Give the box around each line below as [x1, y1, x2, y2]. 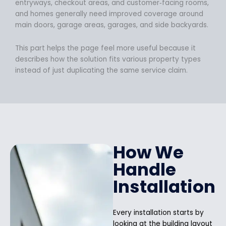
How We [113, 140, 184, 164]
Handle [113, 157, 176, 182]
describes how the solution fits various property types [15, 54, 201, 65]
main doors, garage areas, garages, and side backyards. [15, 20, 208, 30]
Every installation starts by [113, 207, 204, 217]
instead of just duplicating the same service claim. [15, 66, 188, 76]
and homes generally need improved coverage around [15, 9, 203, 19]
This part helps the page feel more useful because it [15, 43, 196, 53]
